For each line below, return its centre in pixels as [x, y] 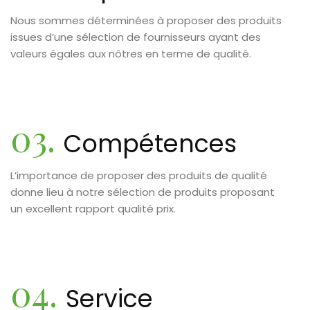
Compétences [150, 143]
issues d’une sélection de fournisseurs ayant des [136, 37]
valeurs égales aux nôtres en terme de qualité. [131, 53]
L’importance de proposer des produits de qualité [139, 175]
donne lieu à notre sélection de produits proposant [143, 192]
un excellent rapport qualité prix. [93, 208]
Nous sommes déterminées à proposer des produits [146, 20]
